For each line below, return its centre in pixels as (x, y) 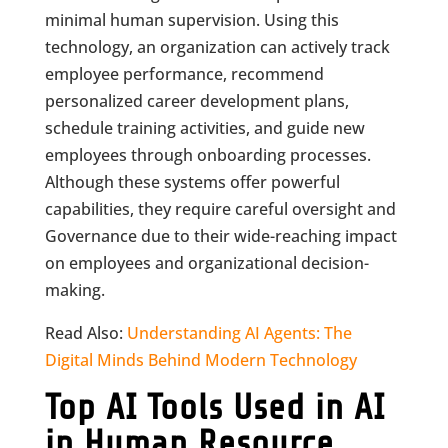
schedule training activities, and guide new (204, 128)
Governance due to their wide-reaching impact (220, 236)
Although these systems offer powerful (192, 182)
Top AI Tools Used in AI (214, 407)
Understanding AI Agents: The (239, 333)
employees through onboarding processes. (207, 155)
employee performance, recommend (184, 74)
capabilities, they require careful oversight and (220, 209)
